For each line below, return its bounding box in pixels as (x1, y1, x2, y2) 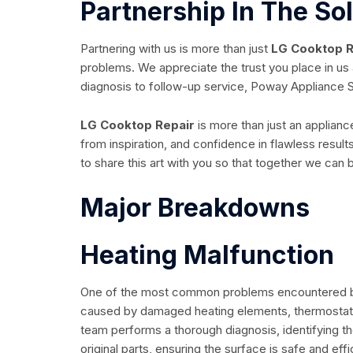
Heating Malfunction (80, 240, 334, 271)
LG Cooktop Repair (80, 117, 198, 133)
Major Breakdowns (80, 192, 316, 224)
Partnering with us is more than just (80, 41, 271, 57)
